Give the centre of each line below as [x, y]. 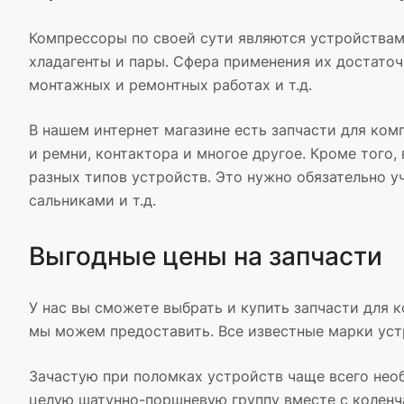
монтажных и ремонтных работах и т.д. [170, 85]
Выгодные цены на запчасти [206, 257]
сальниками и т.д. [92, 201]
